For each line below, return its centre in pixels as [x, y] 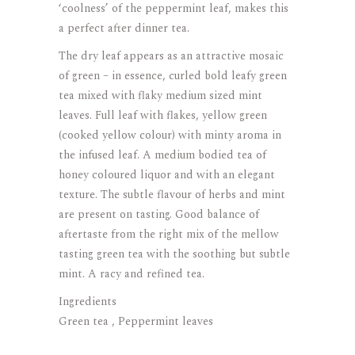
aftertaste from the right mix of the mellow [169, 234]
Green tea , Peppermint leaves [136, 321]
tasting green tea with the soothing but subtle [174, 254]
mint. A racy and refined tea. [132, 273]
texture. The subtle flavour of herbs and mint [172, 194]
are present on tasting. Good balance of [159, 214]
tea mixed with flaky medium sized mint [160, 95]
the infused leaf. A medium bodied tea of [162, 155]
